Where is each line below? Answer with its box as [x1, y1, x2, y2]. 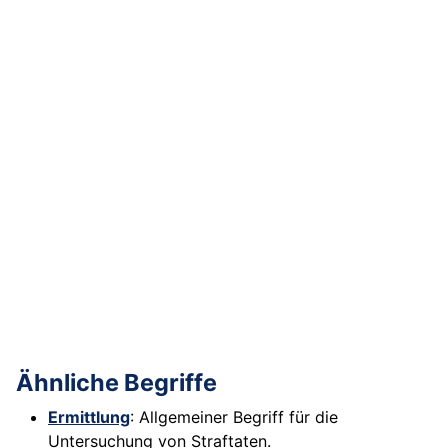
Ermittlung [48, 407, 130, 428]
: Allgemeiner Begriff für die [130, 407, 338, 428]
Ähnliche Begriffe [16, 368, 217, 398]
